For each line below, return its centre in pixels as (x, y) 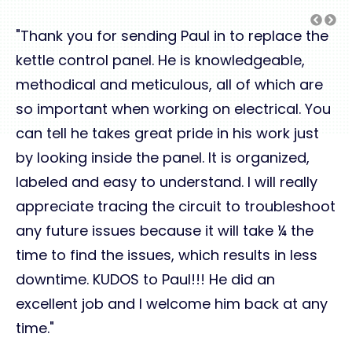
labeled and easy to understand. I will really (167, 181)
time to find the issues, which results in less (167, 255)
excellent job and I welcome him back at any (172, 303)
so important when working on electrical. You (173, 108)
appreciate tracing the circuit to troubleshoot (176, 206)
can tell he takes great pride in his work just (167, 133)
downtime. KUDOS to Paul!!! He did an (145, 279)
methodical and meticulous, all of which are (169, 84)
